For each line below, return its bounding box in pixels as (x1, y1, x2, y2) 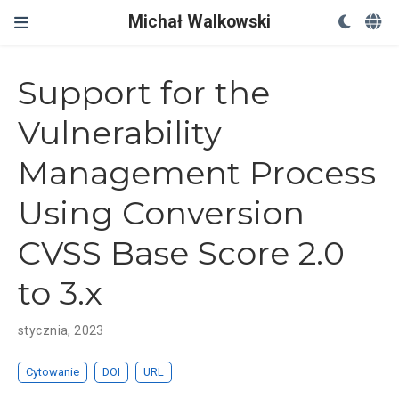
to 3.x (18, 273, 102, 313)
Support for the (18, 73, 270, 113)
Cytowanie (26, 365, 80, 379)
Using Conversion (18, 193, 305, 233)
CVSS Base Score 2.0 (18, 233, 345, 273)
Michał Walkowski (128, 12, 271, 32)
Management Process (18, 153, 376, 193)
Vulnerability (18, 113, 222, 153)
